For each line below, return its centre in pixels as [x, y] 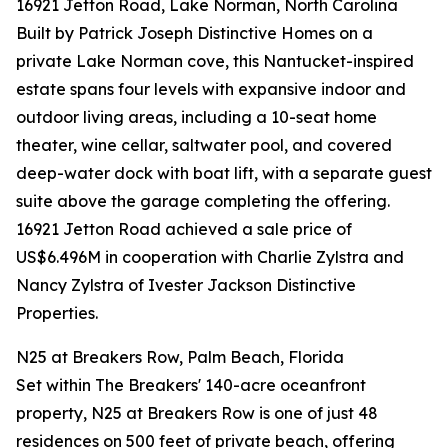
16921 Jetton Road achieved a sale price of [184, 229]
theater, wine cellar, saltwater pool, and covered [204, 145]
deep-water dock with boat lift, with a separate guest [224, 173]
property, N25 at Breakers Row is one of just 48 [197, 413]
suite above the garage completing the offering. [203, 201]
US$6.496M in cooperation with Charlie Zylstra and [210, 257]
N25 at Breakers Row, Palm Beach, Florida [180, 357]
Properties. [57, 313]
